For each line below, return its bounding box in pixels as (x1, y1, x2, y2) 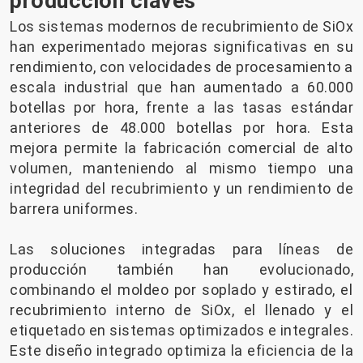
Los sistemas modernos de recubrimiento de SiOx (10, 18, 353, 36)
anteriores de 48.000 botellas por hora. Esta (10, 119, 353, 137)
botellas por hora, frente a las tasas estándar (10, 99, 353, 117)
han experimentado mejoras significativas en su (10, 38, 353, 56)
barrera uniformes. (10, 200, 138, 218)
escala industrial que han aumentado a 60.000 (10, 79, 353, 96)
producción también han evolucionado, (10, 261, 353, 279)
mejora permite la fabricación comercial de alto (10, 139, 353, 157)
